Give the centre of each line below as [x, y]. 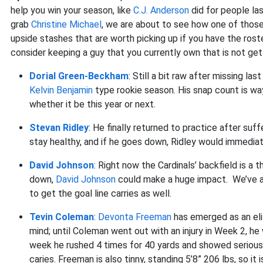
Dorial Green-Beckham [79, 76]
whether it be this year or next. [92, 104]
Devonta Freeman [135, 217]
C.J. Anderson [161, 10]
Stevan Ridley [59, 128]
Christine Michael [66, 24]
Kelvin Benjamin [61, 90]
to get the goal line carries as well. [100, 193]
